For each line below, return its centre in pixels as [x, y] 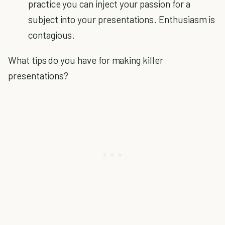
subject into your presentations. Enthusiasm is [122, 19]
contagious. [52, 35]
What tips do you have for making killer [86, 60]
